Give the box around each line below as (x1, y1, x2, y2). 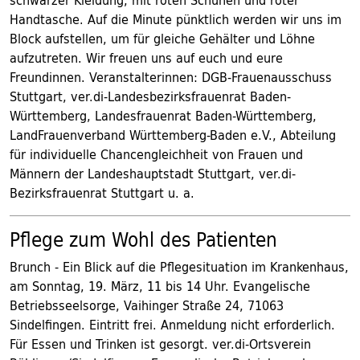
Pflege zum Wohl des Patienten (10, 223, 277, 256)
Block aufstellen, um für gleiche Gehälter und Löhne (10, 27, 315, 50)
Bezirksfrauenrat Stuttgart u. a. (10, 182, 194, 204)
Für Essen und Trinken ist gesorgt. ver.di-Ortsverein (10, 333, 311, 355)
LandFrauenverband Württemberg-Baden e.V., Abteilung (10, 124, 336, 146)
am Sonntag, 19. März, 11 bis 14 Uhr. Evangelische (10, 275, 310, 297)
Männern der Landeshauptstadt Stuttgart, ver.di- (10, 162, 296, 185)
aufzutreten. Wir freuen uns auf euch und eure (10, 47, 283, 69)
